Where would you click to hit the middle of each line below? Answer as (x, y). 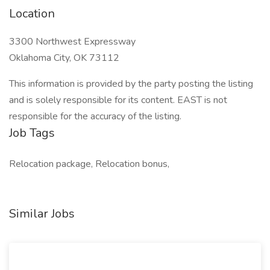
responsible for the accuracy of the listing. (95, 116)
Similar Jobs (42, 214)
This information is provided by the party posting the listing (131, 84)
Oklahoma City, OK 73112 (64, 58)
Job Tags (32, 133)
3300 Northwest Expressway (72, 42)
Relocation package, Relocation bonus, (89, 164)
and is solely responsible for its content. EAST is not (118, 100)
